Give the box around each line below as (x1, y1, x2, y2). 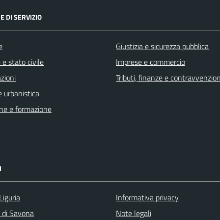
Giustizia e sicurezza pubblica (116, 40, 209, 52)
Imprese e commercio (116, 55, 185, 68)
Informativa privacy (116, 191, 179, 203)
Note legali (116, 207, 151, 219)
